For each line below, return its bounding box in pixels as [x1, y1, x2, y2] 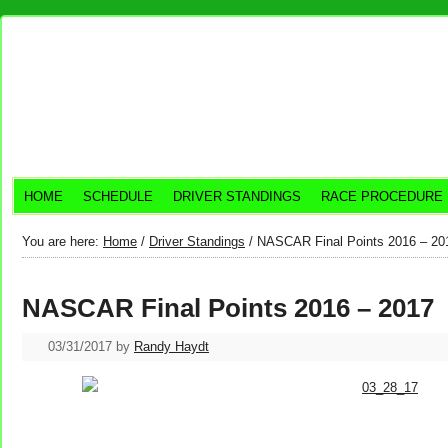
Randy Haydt [134, 339, 209, 354]
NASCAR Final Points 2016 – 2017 [22, 293, 434, 323]
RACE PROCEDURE [321, 189, 443, 204]
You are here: [22, 234, 103, 249]
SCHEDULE [83, 189, 153, 204]
